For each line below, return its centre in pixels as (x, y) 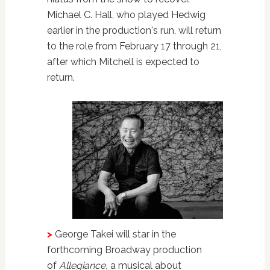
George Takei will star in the (114, 234)
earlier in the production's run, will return (134, 31)
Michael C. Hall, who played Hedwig (126, 15)
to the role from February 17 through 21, (134, 46)
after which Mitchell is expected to (123, 62)
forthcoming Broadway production (124, 250)
